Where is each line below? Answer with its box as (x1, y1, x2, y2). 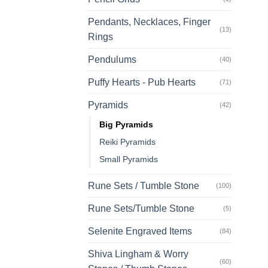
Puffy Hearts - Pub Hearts (88, 77, 196, 88)
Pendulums (88, 54, 136, 65)
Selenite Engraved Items (88, 226, 192, 237)
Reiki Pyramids (99, 137, 156, 147)
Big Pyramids (99, 120, 153, 130)
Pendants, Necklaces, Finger (88, 17, 211, 28)
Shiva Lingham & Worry (88, 249, 188, 260)
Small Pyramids (99, 154, 158, 165)
